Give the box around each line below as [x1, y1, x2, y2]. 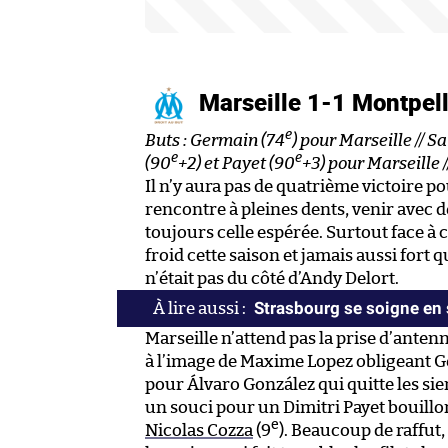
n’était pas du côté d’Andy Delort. [145, 270, 399, 288]
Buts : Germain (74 [145, 132, 285, 150]
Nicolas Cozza [145, 422, 253, 440]
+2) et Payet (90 [178, 155, 295, 173]
